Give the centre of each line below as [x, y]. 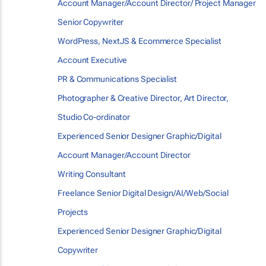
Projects [73, 212]
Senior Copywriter [91, 22]
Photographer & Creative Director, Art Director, [143, 98]
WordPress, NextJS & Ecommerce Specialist [140, 41]
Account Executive [93, 60]
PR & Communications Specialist [117, 79]
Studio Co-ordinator [94, 117]
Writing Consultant [92, 174]
